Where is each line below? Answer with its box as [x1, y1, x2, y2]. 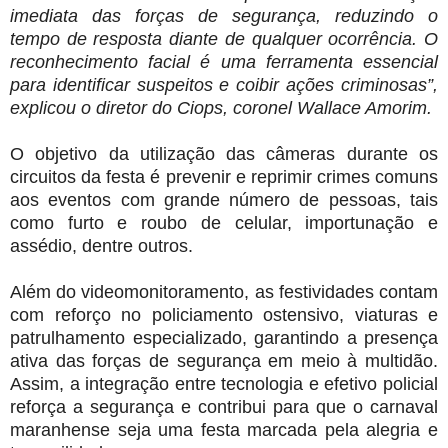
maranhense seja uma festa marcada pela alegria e [10, 419, 438, 440]
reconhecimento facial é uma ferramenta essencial [10, 51, 438, 72]
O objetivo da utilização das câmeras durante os [10, 143, 438, 164]
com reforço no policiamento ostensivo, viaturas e [10, 304, 438, 325]
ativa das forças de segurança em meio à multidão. [10, 350, 438, 371]
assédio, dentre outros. [10, 235, 193, 256]
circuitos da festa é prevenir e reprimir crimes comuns [10, 166, 438, 187]
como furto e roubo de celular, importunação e [10, 212, 438, 233]
